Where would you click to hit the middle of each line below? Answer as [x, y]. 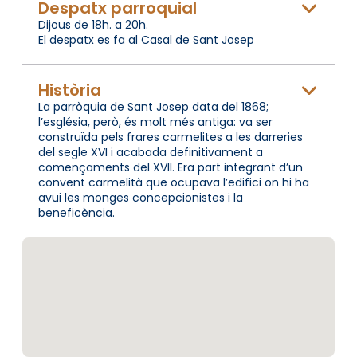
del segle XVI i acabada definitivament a [151, 152]
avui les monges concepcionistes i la [141, 197]
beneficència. [76, 212]
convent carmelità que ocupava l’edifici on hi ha [174, 182]
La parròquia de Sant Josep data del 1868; [153, 106]
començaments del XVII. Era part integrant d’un [171, 167]
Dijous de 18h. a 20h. [93, 24]
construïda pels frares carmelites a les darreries [171, 137]
